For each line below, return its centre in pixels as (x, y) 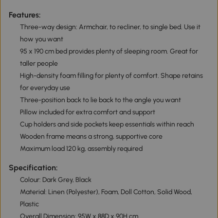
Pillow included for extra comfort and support (87, 112)
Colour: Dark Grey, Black (55, 180)
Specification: (33, 168)
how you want (41, 39)
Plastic (29, 204)
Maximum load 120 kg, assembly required (81, 148)
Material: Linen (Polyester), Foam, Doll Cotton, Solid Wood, (106, 192)
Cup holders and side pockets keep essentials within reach (107, 124)
